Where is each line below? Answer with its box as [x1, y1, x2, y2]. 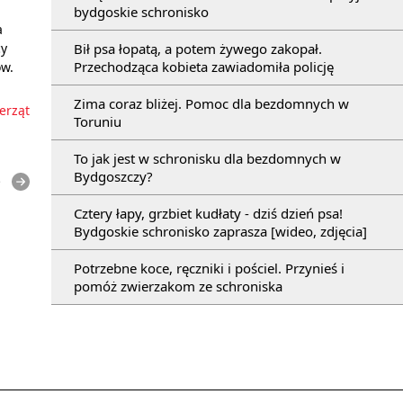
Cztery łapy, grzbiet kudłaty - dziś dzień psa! [74, 203, 343, 222]
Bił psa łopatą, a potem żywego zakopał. [74, 39, 322, 58]
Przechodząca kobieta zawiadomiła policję [74, 57, 334, 76]
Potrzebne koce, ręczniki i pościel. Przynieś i [74, 258, 345, 277]
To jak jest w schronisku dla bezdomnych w [74, 148, 341, 167]
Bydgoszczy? [74, 166, 153, 185]
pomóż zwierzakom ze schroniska [74, 276, 282, 295]
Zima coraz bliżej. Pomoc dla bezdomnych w [74, 94, 349, 112]
